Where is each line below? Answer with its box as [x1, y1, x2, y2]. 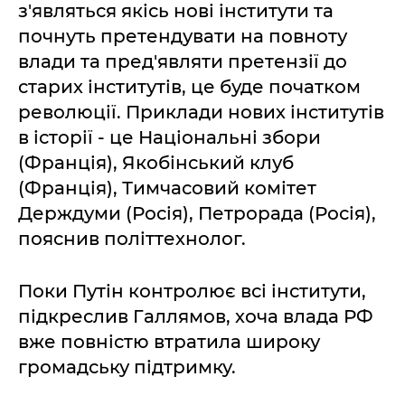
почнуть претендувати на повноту [18, 24, 347, 47]
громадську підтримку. [18, 355, 236, 378]
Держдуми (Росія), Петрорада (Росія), [18, 202, 376, 224]
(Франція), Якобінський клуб [18, 151, 294, 174]
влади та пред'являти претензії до [18, 50, 347, 72]
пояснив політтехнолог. [18, 227, 246, 250]
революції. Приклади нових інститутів [18, 100, 384, 123]
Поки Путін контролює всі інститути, [18, 279, 366, 302]
